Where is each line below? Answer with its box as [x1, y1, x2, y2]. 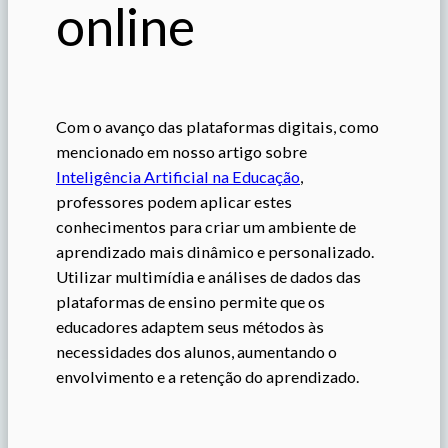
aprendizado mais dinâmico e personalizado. [56, 242, 374, 261]
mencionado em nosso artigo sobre [56, 142, 307, 161]
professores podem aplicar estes [56, 192, 292, 211]
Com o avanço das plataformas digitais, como [56, 117, 379, 136]
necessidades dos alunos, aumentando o [56, 342, 337, 361]
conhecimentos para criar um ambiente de [56, 217, 356, 236]
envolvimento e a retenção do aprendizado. [56, 367, 359, 386]
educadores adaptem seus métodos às [56, 317, 324, 336]
